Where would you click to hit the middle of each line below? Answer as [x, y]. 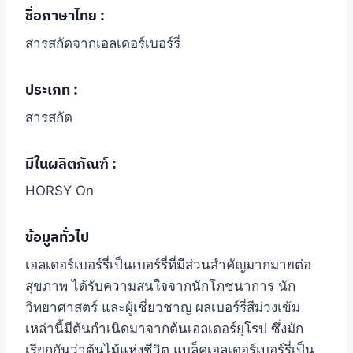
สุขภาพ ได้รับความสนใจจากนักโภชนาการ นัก [160, 286]
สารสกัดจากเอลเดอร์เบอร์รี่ [103, 43]
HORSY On [59, 191]
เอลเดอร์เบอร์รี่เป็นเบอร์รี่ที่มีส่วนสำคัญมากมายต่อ [168, 265]
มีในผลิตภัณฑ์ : [71, 163]
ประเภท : [52, 89]
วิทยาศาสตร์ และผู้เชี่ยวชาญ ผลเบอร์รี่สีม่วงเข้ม [163, 308]
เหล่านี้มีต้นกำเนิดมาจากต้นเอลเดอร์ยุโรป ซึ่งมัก [164, 329]
